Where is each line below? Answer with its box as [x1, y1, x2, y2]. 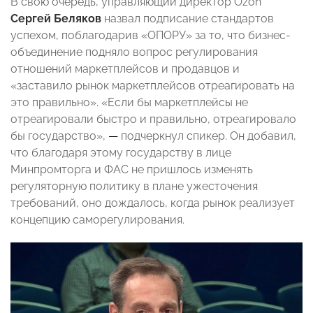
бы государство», [10, 129, 105, 143]
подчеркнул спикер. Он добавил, [118, 129, 296, 143]
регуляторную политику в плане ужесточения [10, 179, 258, 193]
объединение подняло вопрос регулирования [10, 45, 258, 59]
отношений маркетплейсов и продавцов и [10, 61, 240, 75]
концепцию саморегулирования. [10, 212, 184, 226]
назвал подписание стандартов [104, 11, 274, 25]
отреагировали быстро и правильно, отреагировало [10, 112, 296, 126]
